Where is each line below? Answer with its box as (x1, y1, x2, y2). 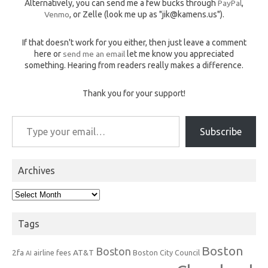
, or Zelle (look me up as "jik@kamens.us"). (69, 10, 224, 19)
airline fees (33, 248, 71, 257)
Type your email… (11, 111, 39, 120)
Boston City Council (133, 248, 200, 257)
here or (34, 49, 63, 59)
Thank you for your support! (83, 89, 185, 98)
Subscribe (200, 126, 242, 137)
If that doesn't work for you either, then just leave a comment (22, 38, 246, 47)
